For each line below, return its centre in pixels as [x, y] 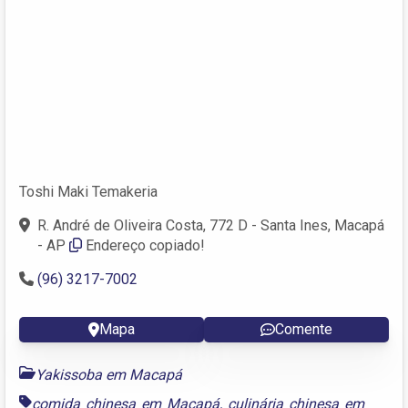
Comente [304, 329]
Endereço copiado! [145, 245]
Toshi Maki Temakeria [88, 191]
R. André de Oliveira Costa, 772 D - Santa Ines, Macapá [211, 225]
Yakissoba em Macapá [109, 374]
